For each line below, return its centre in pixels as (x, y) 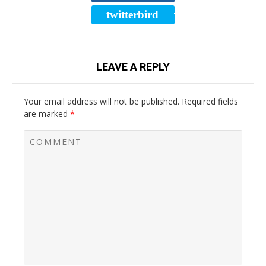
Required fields (210, 101)
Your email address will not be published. (102, 101)
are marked (47, 114)
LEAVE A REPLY (133, 67)
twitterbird (132, 15)
